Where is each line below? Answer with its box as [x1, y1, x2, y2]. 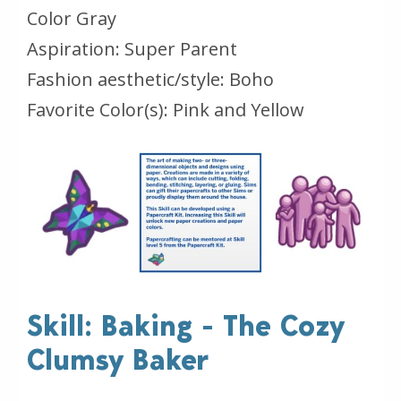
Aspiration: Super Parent [27, 37, 237, 62]
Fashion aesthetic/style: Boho [27, 67, 274, 92]
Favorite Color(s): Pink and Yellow [27, 98, 304, 123]
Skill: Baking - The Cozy [27, 309, 345, 344]
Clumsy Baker [27, 343, 209, 378]
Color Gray [27, 6, 116, 31]
